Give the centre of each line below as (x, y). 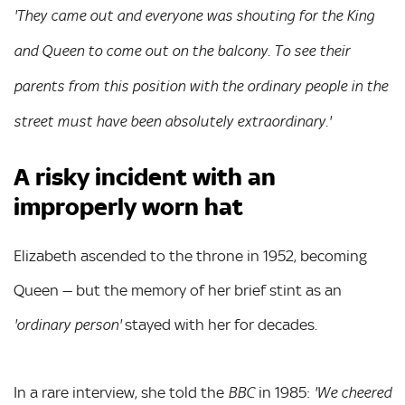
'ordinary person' (67, 325)
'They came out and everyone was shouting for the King (194, 16)
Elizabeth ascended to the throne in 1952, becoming (190, 256)
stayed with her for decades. (219, 325)
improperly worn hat (128, 207)
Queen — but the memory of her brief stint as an (178, 290)
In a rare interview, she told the (121, 392)
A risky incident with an (145, 177)
